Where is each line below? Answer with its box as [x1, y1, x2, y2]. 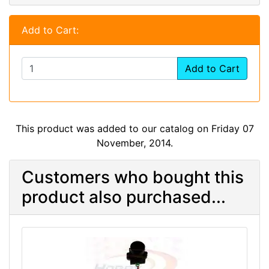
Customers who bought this [22, 166, 244, 187]
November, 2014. [96, 136, 173, 149]
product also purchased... [22, 186, 226, 207]
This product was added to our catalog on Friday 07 [15, 122, 254, 134]
